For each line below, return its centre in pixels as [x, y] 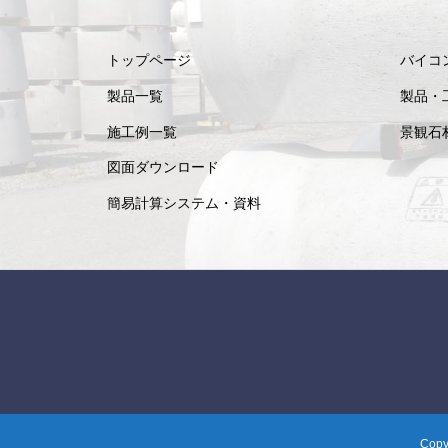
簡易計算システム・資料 [184, 202]
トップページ [149, 60]
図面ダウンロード [163, 167]
